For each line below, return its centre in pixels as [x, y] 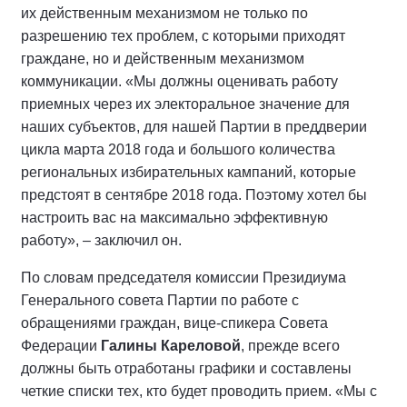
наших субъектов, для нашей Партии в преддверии [194, 127]
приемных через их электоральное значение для [185, 104]
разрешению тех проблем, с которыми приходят [183, 36]
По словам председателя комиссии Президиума [184, 278]
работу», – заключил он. [101, 241]
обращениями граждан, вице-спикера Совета [174, 323]
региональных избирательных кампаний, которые [189, 173]
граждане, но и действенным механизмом [163, 59]
